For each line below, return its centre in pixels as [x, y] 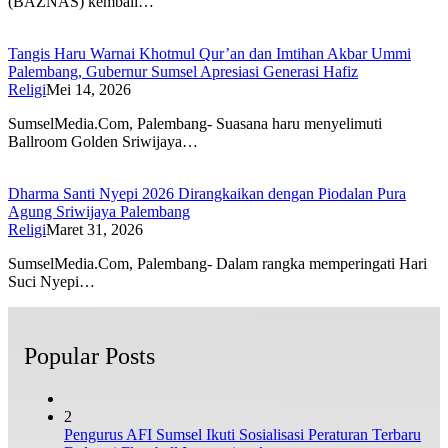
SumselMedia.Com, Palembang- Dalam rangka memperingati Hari [217, 264]
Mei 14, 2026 [88, 90]
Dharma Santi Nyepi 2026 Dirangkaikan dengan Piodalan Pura [207, 194]
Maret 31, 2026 [94, 230]
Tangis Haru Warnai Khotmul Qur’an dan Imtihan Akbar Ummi [209, 54]
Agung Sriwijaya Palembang [99, 212]
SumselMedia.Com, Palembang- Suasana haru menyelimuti [195, 124]
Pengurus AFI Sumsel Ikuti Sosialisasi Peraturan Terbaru [242, 435]
